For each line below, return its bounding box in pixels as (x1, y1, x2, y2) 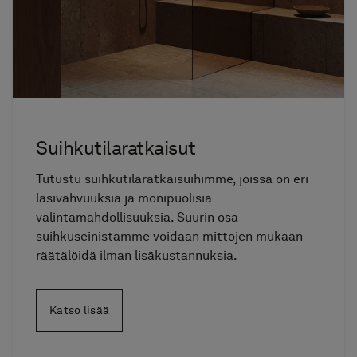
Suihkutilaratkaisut (36, 136, 196, 160)
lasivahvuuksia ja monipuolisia (36, 190, 213, 206)
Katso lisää (49, 304, 110, 317)
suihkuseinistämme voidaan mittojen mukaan (36, 229, 304, 245)
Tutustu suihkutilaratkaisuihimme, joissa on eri (36, 171, 309, 187)
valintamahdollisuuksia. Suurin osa (36, 210, 239, 226)
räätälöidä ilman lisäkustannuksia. (36, 248, 238, 264)
